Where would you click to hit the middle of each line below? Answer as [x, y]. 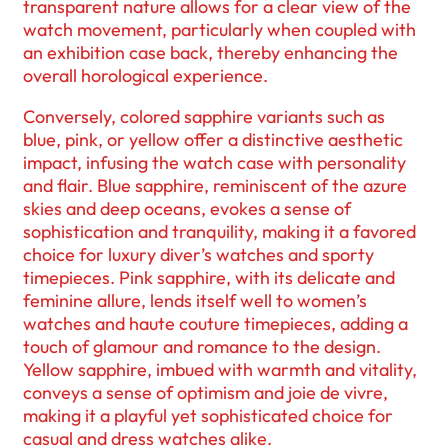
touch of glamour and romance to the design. [202, 346]
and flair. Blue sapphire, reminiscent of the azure [215, 185]
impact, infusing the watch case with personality [214, 162]
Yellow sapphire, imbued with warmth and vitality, [220, 369]
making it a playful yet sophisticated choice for [208, 415]
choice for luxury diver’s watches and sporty [198, 254]
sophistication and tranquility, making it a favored [219, 231]
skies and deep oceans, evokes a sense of [187, 208]
